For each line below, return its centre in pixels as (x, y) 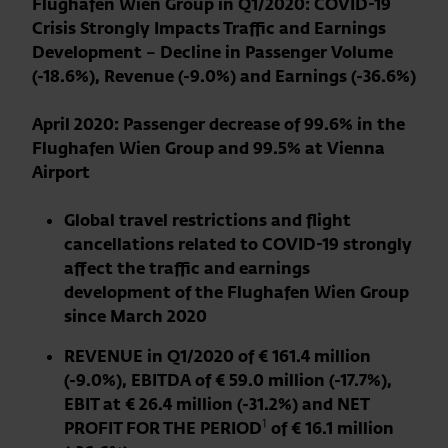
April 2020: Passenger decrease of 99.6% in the (218, 124)
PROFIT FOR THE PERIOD (163, 428)
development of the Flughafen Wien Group (236, 292)
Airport (61, 172)
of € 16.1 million (332, 428)
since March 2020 (135, 316)
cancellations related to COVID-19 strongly (238, 244)
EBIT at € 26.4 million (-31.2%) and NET (216, 404)
